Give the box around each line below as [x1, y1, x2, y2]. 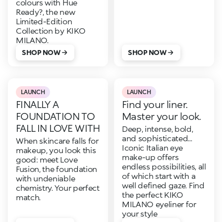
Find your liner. [121, 98, 188, 110]
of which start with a [121, 171, 196, 180]
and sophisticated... [121, 133, 192, 143]
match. [16, 192, 41, 202]
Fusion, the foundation [16, 164, 97, 173]
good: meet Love [16, 155, 78, 164]
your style [121, 209, 158, 218]
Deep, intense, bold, [121, 124, 193, 133]
